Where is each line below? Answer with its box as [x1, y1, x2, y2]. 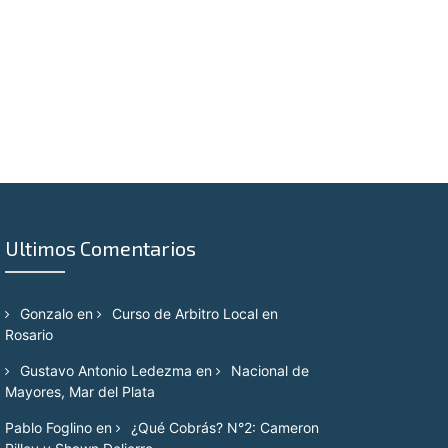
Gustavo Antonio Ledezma [20, 362, 192, 379]
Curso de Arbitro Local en [112, 305, 278, 322]
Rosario [5, 326, 53, 343]
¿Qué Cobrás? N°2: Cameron [131, 419, 319, 436]
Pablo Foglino [5, 419, 92, 436]
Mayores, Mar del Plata [5, 383, 155, 400]
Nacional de [231, 362, 309, 379]
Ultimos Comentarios [5, 236, 196, 260]
